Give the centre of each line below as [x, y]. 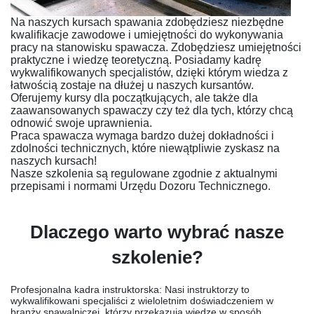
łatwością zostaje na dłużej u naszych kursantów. [132, 85]
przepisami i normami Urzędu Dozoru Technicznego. [141, 186]
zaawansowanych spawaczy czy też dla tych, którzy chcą [152, 110]
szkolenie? [157, 257]
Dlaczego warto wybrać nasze [157, 232]
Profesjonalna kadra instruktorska [85, 289]
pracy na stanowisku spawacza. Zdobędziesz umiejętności [156, 47]
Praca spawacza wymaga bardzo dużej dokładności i [142, 136]
